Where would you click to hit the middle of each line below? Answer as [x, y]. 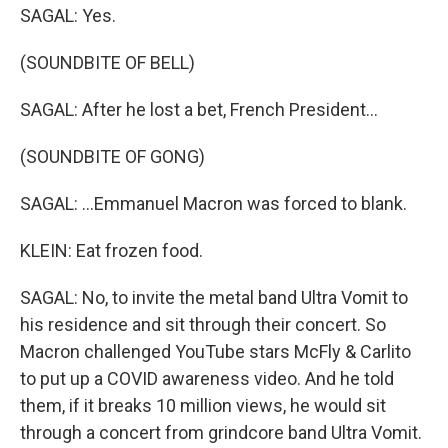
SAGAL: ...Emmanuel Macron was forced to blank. [213, 203]
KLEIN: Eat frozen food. [111, 250]
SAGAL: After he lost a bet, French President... [199, 109]
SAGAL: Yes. [68, 15]
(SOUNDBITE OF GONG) [112, 156]
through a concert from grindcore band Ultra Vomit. [221, 432]
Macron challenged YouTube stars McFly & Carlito [215, 351]
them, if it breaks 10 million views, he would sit [203, 405]
